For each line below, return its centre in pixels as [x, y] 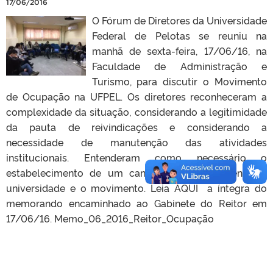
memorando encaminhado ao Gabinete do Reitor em [136, 203]
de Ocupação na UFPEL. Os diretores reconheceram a [136, 96]
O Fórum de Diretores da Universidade [179, 20]
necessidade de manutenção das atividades [136, 142]
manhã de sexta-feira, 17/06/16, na [179, 50]
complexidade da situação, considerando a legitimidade [136, 111]
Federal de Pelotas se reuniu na [179, 35]
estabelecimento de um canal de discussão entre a [136, 172]
